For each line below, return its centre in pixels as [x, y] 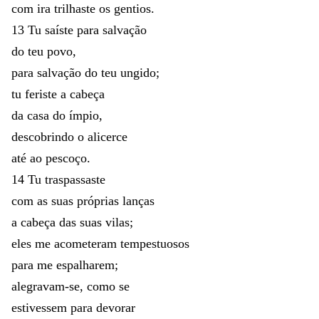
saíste [61, 30]
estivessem [39, 307]
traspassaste [75, 179]
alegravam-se [46, 286]
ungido [138, 72]
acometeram [87, 243]
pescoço [66, 158]
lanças [138, 200]
